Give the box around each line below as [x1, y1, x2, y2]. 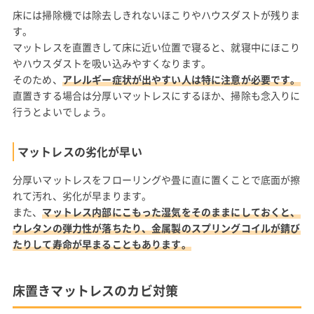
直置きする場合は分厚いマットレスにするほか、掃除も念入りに [12, 88, 301, 102]
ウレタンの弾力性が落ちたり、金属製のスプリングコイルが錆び [12, 220, 301, 235]
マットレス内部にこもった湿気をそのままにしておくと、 [42, 204, 301, 219]
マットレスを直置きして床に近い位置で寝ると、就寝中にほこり [12, 39, 301, 54]
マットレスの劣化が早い [17, 142, 142, 160]
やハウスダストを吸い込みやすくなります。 [12, 55, 212, 70]
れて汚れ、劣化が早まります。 [12, 188, 152, 203]
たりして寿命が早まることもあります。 [12, 236, 191, 251]
